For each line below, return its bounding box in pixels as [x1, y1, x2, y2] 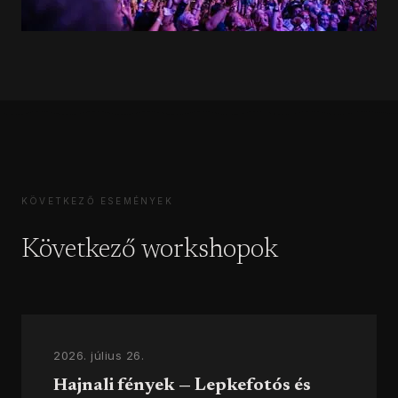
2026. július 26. [53, 347, 145, 362]
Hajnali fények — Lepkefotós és [53, 376, 311, 394]
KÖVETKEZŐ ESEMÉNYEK [21, 195, 173, 206]
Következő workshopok [21, 236, 278, 264]
